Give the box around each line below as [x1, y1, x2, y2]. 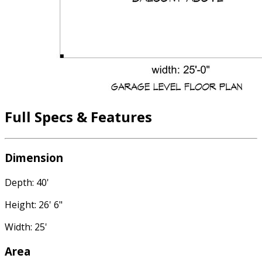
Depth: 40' [5, 175, 49, 189]
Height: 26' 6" [5, 198, 63, 211]
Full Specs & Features [5, 107, 152, 127]
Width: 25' [5, 220, 47, 233]
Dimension [5, 150, 63, 165]
